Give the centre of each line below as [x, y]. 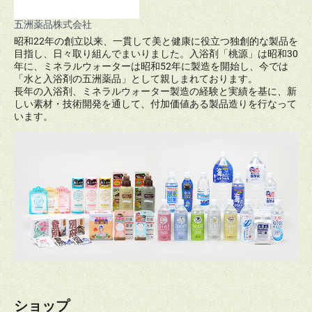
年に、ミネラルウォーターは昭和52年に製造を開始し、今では [151, 66]
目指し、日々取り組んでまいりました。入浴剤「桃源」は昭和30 [156, 53]
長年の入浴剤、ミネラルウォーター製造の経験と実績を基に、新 [155, 91]
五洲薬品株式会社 [53, 24]
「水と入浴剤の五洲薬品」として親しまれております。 [136, 78]
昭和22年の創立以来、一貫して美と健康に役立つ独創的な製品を [156, 41]
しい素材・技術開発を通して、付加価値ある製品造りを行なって [155, 103]
